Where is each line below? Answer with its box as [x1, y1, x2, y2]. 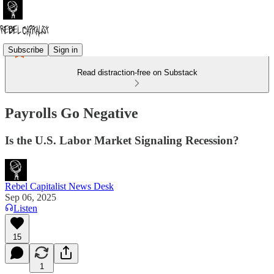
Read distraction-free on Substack [76, 68, 198, 77]
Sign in [53, 45, 78, 54]
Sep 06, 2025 [5, 191, 56, 202]
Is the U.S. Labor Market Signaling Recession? [5, 133, 239, 147]
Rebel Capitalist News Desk [5, 180, 114, 191]
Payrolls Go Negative [5, 105, 138, 121]
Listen [13, 202, 37, 213]
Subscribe [8, 45, 43, 54]
